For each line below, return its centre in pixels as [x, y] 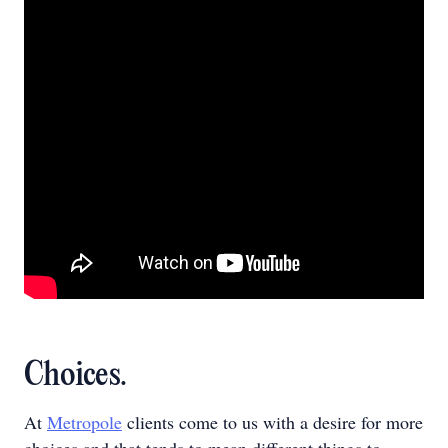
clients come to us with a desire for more [272, 422]
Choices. [75, 376]
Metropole [84, 422]
